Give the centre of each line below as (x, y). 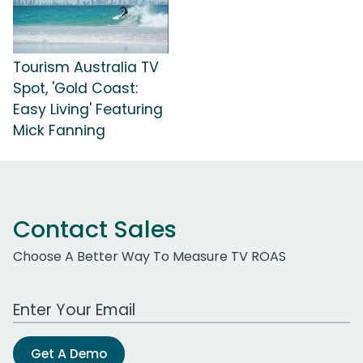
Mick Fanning (59, 130)
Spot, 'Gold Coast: (75, 88)
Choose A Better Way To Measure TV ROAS (149, 256)
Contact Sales (95, 229)
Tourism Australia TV (86, 67)
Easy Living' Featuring (88, 109)
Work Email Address (75, 301)
